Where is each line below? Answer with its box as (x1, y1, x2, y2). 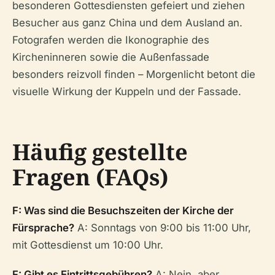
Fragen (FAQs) (12, 162, 168, 192)
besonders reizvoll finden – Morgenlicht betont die (12, 68, 255, 80)
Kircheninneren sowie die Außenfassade (12, 51, 209, 63)
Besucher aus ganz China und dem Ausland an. (12, 17, 242, 29)
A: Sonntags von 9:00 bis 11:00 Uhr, (74, 222, 251, 234)
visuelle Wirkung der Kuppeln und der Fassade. (12, 85, 241, 98)
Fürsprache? (12, 222, 74, 234)
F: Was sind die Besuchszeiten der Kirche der (12, 204, 234, 217)
